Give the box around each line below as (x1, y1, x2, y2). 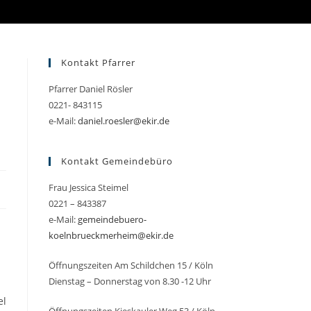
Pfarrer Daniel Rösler (49, 83, 133, 95)
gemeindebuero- (78, 213, 146, 226)
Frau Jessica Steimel (49, 181, 128, 194)
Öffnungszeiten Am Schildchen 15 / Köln (49, 259, 213, 271)
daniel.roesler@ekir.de (78, 115, 169, 127)
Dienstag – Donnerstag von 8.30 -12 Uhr (49, 275, 211, 287)
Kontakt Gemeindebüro (61, 155, 173, 167)
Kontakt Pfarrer (61, 56, 135, 69)
